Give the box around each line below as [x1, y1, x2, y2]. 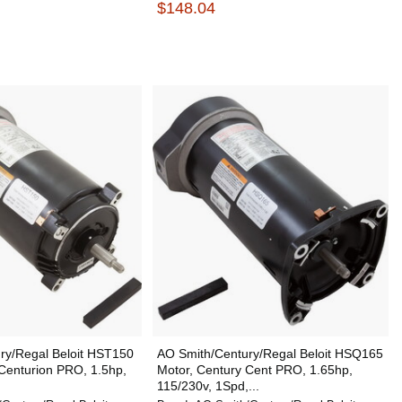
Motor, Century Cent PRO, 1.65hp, [156, 363, 353, 377]
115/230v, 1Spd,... [156, 379, 259, 393]
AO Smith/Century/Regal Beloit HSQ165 [156, 346, 383, 361]
